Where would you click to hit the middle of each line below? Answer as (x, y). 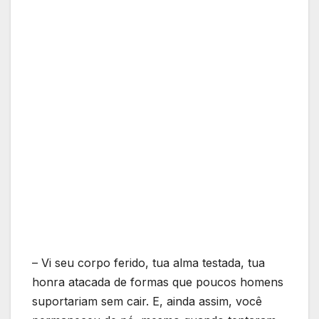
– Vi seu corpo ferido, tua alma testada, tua (148, 262)
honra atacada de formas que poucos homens (158, 282)
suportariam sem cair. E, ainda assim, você (147, 301)
